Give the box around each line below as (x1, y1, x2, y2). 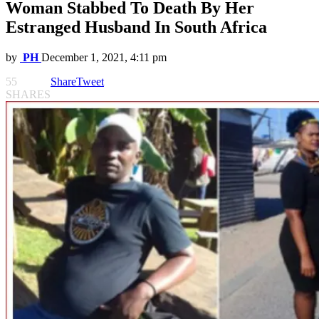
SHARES (6, 88, 51, 101)
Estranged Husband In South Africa (6, 18, 267, 37)
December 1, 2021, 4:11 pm (41, 51, 167, 64)
